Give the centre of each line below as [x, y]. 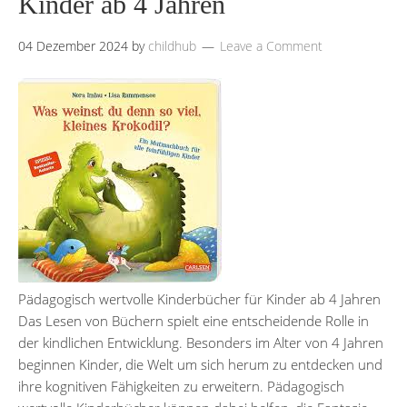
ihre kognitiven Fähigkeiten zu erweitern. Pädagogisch [181, 386]
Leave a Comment [271, 45]
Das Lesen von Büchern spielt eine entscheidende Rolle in [194, 320]
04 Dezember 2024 [73, 45]
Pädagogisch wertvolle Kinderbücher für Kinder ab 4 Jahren [199, 298]
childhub [172, 45]
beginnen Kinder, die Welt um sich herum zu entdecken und [200, 364]
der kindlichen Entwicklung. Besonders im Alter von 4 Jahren [201, 342]
